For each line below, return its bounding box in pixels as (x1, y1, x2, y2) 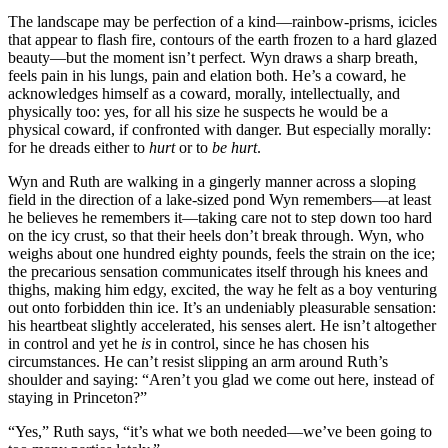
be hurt (212, 138, 257, 156)
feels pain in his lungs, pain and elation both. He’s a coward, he (8, 66, 406, 84)
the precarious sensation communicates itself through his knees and (8, 262, 428, 280)
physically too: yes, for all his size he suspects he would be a (8, 102, 388, 120)
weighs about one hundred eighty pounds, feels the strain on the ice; (8, 244, 435, 262)
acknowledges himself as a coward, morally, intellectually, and (8, 84, 400, 102)
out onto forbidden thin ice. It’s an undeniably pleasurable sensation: (8, 298, 436, 316)
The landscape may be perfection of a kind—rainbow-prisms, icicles (8, 12, 437, 30)
